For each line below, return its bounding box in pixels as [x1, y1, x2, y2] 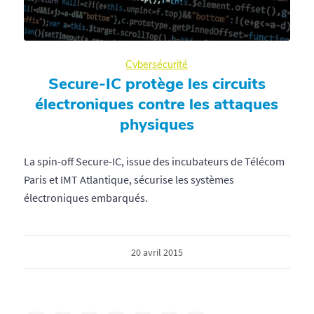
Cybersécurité [125, 57, 189, 71]
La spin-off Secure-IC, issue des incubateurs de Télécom [23, 153, 285, 168]
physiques [119, 113, 194, 135]
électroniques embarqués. [23, 190, 148, 205]
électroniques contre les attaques [35, 93, 279, 115]
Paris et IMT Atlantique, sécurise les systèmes [23, 172, 234, 186]
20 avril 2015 [130, 245, 183, 259]
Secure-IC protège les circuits [48, 72, 266, 95]
